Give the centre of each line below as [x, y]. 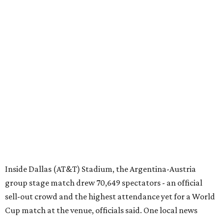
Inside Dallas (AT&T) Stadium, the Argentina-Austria [100, 169]
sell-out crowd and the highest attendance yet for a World [110, 197]
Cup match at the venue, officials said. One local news [101, 210]
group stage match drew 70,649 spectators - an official [104, 183]
